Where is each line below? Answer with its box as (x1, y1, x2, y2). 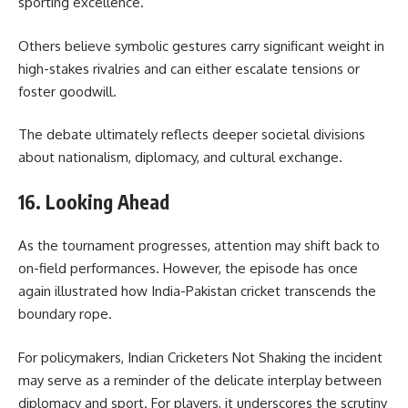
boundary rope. (18, 305, 112, 323)
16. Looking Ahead (18, 189, 169, 214)
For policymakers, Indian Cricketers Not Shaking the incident (18, 348, 382, 366)
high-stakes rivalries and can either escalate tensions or (18, 59, 360, 77)
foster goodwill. (18, 82, 117, 100)
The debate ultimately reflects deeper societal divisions (18, 126, 365, 144)
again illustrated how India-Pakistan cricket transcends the (18, 282, 376, 301)
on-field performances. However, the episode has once (18, 260, 358, 278)
